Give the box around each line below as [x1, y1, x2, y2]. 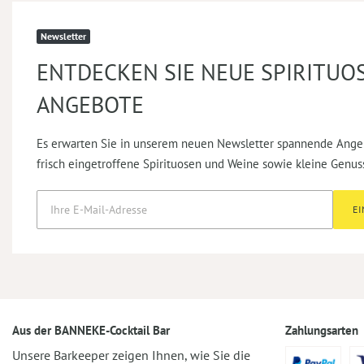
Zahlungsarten [285, 323, 358, 339]
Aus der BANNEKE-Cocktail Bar [12, 323, 170, 339]
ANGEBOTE [37, 89, 144, 120]
